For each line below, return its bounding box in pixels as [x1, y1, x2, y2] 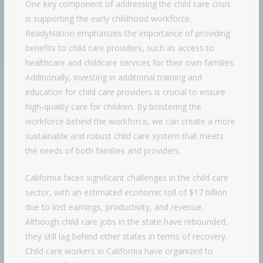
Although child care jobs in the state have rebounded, [25, 216, 228, 228]
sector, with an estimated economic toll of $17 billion [25, 187, 227, 198]
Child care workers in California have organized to [25, 245, 213, 257]
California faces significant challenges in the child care [25, 172, 228, 184]
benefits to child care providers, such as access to [25, 42, 214, 54]
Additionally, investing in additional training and [25, 72, 202, 83]
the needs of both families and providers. [25, 145, 181, 157]
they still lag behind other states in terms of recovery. [25, 231, 227, 242]
